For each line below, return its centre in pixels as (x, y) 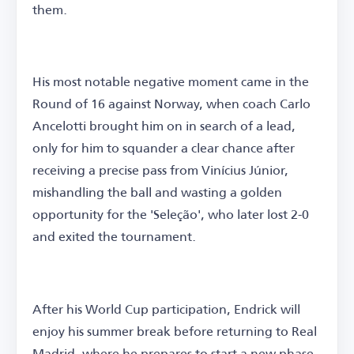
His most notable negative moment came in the (171, 81)
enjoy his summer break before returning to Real (175, 330)
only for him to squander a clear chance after (164, 148)
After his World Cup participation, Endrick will (166, 308)
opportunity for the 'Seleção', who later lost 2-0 (171, 214)
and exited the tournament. (114, 236)
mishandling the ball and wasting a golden (157, 192)
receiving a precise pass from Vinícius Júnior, (160, 170)
